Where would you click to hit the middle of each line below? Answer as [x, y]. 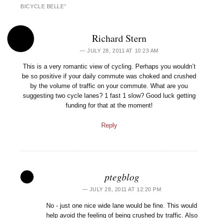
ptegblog [122, 177]
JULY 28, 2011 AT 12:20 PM [125, 190]
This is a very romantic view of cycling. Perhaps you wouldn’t [109, 67]
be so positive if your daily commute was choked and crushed [109, 76]
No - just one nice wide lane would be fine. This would [122, 205]
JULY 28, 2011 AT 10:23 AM [123, 50]
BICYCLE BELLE [42, 7]
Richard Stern [119, 38]
